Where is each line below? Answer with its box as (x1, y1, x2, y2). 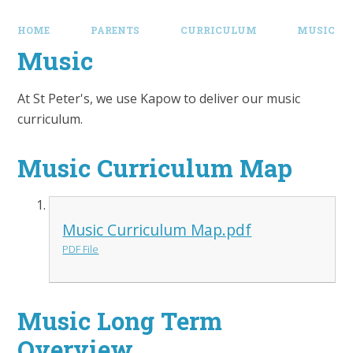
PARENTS (91, 24, 139, 36)
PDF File (62, 241, 99, 256)
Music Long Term (17, 305, 223, 337)
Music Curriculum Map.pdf (62, 218, 252, 240)
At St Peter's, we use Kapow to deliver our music (17, 90, 301, 108)
